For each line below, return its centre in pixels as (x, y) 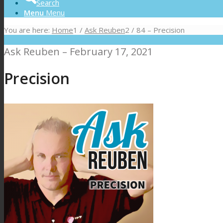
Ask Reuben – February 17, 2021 (78, 52)
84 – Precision (161, 30)
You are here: (27, 30)
